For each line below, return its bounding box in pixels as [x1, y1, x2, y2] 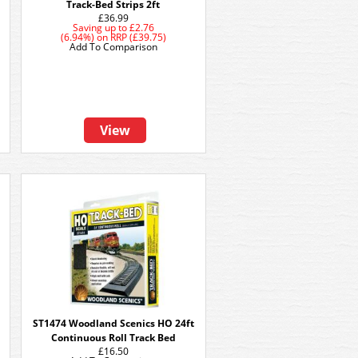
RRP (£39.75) [110, 30, 166, 44]
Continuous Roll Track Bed [51, 331, 176, 344]
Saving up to [73, 21, 127, 34]
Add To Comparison [70, 40, 157, 54]
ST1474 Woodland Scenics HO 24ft [33, 316, 194, 330]
